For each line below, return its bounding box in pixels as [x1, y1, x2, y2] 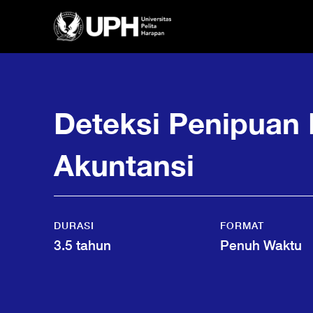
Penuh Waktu [220, 237, 302, 253]
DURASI [54, 219, 94, 231]
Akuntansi [54, 147, 194, 182]
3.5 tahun [54, 237, 111, 253]
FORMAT [220, 219, 264, 231]
